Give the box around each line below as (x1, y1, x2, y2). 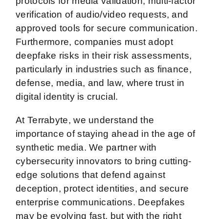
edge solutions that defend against (16, 169, 166, 180)
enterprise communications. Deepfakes (16, 197, 185, 207)
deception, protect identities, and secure (16, 183, 189, 194)
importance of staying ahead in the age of (16, 128, 196, 139)
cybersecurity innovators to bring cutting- (16, 155, 192, 166)
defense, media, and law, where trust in (16, 77, 185, 88)
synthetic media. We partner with (16, 142, 157, 153)
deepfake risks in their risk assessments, (16, 50, 192, 61)
